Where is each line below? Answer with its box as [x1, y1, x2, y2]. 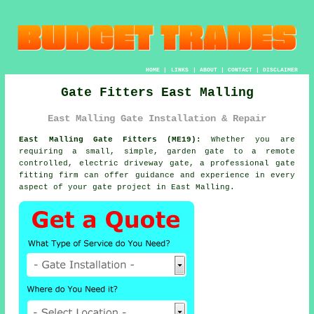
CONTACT [227, 66, 252, 73]
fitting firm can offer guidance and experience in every [19, 171, 295, 180]
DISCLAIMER [262, 66, 298, 73]
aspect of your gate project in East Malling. [19, 183, 235, 192]
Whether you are [201, 135, 295, 144]
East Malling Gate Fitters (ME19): [19, 135, 202, 144]
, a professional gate [189, 159, 295, 168]
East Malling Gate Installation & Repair [48, 112, 266, 124]
